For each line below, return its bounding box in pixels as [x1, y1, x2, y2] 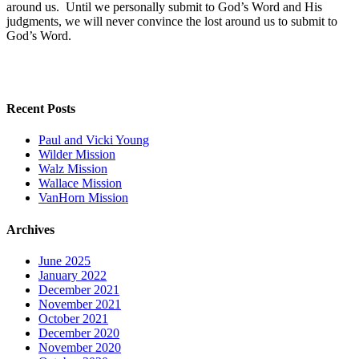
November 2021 [38, 296, 121, 311]
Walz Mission [38, 162, 107, 176]
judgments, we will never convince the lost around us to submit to [6, 14, 337, 28]
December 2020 [38, 325, 119, 340]
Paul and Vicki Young [38, 133, 149, 147]
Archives [6, 222, 54, 236]
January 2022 [38, 268, 107, 282]
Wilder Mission [38, 147, 115, 162]
